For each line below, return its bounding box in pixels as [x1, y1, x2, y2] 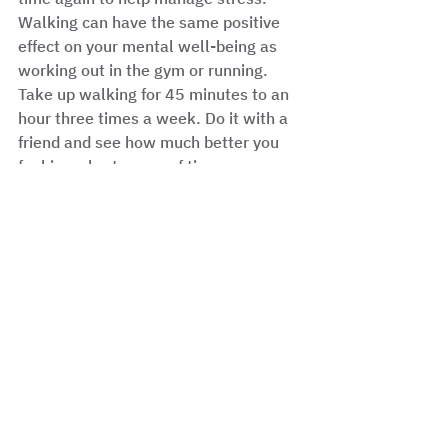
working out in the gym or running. [18, 60, 272, 80]
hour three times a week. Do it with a [18, 108, 292, 128]
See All [276, 276, 320, 294]
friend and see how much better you [18, 132, 283, 152]
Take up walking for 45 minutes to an [18, 84, 293, 104]
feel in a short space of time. [18, 156, 229, 176]
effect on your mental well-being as [18, 36, 281, 56]
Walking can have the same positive [18, 12, 284, 32]
